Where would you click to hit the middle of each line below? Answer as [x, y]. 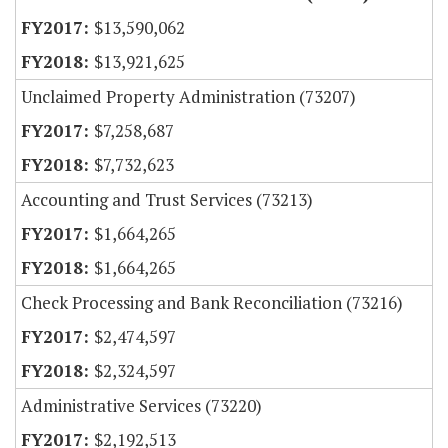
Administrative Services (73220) [141, 406]
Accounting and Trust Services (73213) [167, 200]
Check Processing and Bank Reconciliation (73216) [212, 303]
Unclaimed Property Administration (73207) [188, 97]
